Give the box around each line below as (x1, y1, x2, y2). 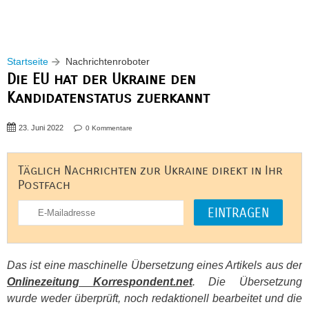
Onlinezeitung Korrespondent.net (7, 276, 192, 288)
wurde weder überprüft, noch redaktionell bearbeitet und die (7, 292, 302, 304)
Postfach (18, 178, 70, 192)
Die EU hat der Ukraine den (7, 70, 196, 88)
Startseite (7, 56, 48, 67)
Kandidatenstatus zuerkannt (7, 88, 210, 107)
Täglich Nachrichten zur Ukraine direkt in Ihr (18, 163, 283, 178)
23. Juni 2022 (19, 123, 63, 132)
